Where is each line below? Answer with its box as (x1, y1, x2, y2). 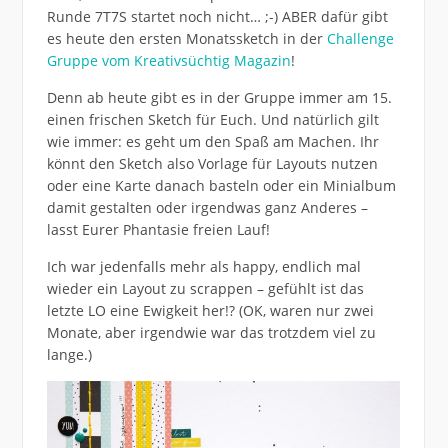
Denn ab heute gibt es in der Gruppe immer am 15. (46, 88, 392, 108)
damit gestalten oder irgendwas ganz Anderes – (46, 198, 368, 218)
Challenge (326, 29, 394, 49)
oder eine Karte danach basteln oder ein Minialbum (46, 176, 396, 196)
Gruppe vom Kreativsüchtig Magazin (46, 51, 291, 71)
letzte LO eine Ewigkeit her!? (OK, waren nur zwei (46, 301, 374, 321)
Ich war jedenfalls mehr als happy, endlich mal (46, 257, 361, 277)
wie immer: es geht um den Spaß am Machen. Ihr (46, 132, 379, 152)
